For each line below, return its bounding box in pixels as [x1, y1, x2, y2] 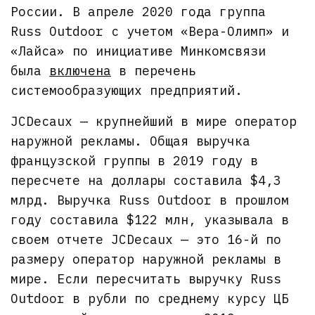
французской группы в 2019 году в [11, 152, 259, 169]
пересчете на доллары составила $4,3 [11, 172, 282, 188]
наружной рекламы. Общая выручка [11, 132, 251, 149]
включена [49, 62, 112, 79]
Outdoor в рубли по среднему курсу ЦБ [11, 290, 290, 307]
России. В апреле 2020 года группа [11, 3, 266, 20]
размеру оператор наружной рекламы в [11, 250, 282, 267]
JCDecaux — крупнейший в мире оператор [11, 112, 297, 129]
